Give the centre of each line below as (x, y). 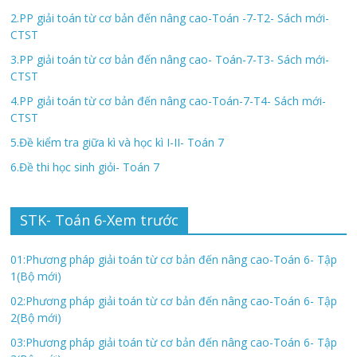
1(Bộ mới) (36, 277)
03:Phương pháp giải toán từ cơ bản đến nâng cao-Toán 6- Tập (174, 343)
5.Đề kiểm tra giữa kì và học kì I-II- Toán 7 (118, 143)
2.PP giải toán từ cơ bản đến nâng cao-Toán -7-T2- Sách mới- (170, 18)
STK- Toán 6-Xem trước (100, 220)
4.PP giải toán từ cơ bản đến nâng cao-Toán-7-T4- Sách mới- (169, 101)
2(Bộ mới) (36, 318)
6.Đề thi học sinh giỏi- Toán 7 (85, 167)
